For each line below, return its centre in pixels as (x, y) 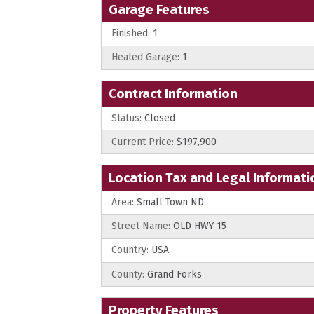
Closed (158, 118)
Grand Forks (173, 274)
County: (128, 274)
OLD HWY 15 (198, 226)
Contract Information (173, 94)
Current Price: (143, 142)
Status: (127, 118)
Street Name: (141, 226)
